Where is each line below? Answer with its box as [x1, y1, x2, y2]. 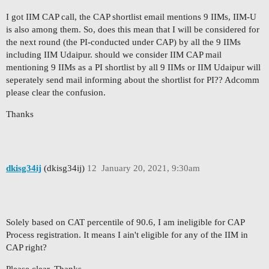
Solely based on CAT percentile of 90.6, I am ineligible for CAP [6, 217, 244, 228]
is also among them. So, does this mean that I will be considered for [6, 25, 259, 35]
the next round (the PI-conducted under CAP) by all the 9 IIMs [6, 37, 241, 47]
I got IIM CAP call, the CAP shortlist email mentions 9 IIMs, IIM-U [6, 12, 256, 22]
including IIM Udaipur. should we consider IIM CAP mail [6, 50, 222, 60]
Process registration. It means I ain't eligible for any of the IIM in [6, 230, 248, 240]
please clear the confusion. [6, 88, 106, 98]
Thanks [6, 109, 34, 119]
